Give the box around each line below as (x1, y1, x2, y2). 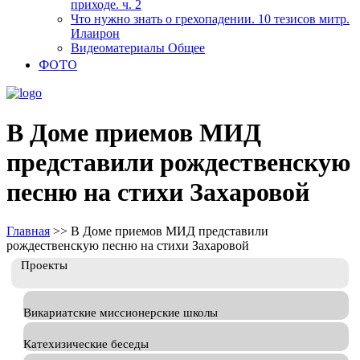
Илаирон (71, 27, 120, 41)
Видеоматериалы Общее (71, 41, 205, 55)
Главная (6, 224, 50, 239)
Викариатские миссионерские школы (23, 306, 218, 320)
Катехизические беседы (23, 337, 149, 351)
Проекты (21, 259, 67, 272)
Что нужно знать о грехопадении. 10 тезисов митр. (71, 12, 350, 27)
